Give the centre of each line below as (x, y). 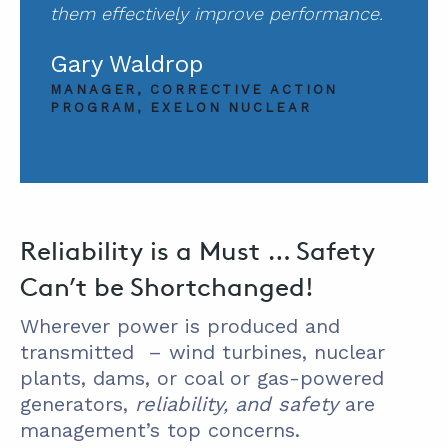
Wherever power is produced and (180, 326)
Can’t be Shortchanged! (167, 287)
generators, (77, 404)
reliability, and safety (236, 404)
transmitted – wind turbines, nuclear (202, 352)
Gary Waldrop (126, 64)
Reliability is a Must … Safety (197, 251)
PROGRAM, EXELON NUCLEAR (181, 108)
